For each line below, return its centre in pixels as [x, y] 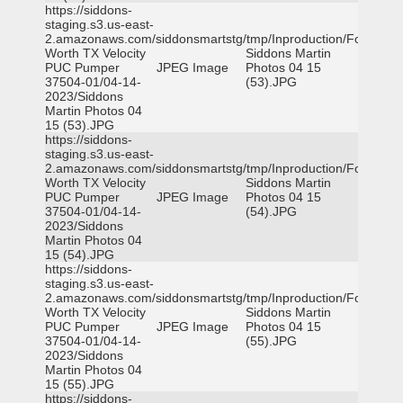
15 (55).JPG [80, 384]
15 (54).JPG [80, 255]
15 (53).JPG [80, 125]
